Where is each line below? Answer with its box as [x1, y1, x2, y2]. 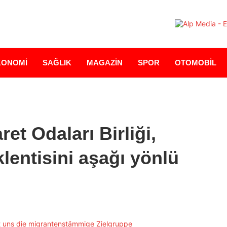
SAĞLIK [43, 58, 71, 67]
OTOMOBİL [175, 58, 216, 67]
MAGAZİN [87, 58, 123, 67]
